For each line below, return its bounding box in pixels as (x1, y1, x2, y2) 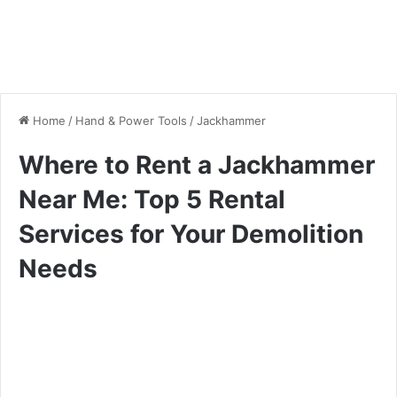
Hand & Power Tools (75, 113, 187, 128)
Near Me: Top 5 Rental (19, 183, 285, 214)
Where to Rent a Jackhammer (19, 149, 375, 180)
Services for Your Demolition (19, 218, 363, 249)
